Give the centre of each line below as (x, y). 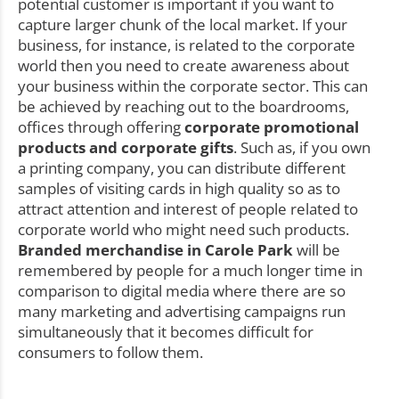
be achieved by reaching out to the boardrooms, (183, 107)
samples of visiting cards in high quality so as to (179, 189)
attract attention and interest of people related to (188, 209)
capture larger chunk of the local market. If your (183, 25)
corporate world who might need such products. (183, 230)
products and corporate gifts (126, 148)
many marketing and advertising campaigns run (182, 312)
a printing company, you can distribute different (182, 168)
